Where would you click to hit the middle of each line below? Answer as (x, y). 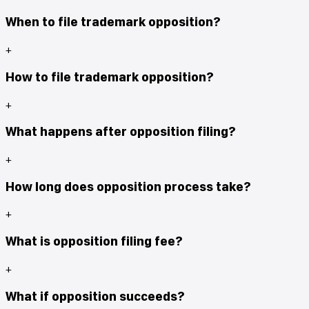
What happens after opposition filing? (120, 132)
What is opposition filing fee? (94, 241)
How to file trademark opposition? (109, 77)
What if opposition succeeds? (95, 296)
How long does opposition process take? (128, 186)
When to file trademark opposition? (113, 22)
